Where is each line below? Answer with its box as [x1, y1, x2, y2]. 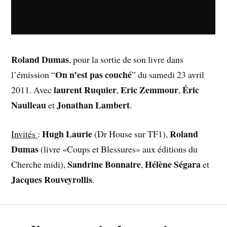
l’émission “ [11, 68, 56, 81]
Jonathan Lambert [57, 98, 130, 112]
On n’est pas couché [55, 68, 132, 82]
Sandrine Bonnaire [67, 158, 141, 171]
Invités [11, 128, 38, 140]
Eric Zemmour [121, 83, 179, 97]
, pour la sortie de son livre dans [69, 53, 184, 66]
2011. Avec [11, 84, 54, 96]
